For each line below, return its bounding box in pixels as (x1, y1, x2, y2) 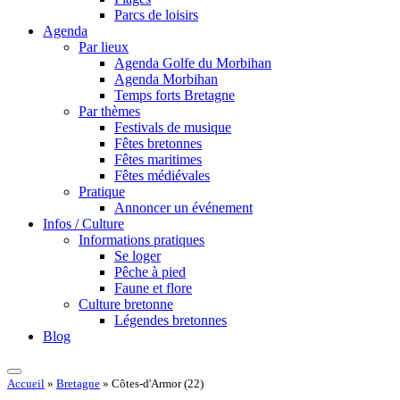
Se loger (114, 248, 161, 263)
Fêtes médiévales (114, 168, 210, 183)
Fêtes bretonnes (114, 136, 202, 151)
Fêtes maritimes (114, 152, 202, 167)
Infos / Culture (43, 216, 124, 231)
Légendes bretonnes (114, 312, 227, 328)
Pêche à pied (114, 264, 186, 279)
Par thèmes (79, 104, 140, 119)
